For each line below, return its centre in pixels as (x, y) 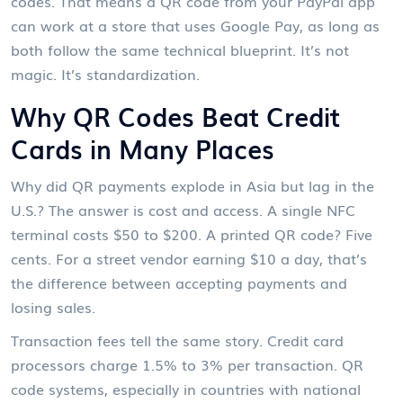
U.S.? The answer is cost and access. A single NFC (183, 209)
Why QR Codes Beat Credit (175, 115)
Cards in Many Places (143, 148)
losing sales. (53, 306)
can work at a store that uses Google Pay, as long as (195, 25)
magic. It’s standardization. (105, 73)
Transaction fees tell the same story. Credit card (177, 340)
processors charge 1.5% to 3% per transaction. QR (187, 364)
